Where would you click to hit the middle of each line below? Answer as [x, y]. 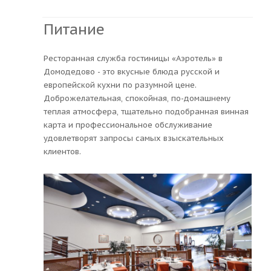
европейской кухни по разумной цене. [120, 85]
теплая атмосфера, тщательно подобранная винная [146, 111]
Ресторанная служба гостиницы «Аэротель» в [133, 58]
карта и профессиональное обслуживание [128, 125]
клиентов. [62, 151]
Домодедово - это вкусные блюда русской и [132, 71]
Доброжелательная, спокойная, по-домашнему [137, 98]
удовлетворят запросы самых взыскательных [134, 138]
